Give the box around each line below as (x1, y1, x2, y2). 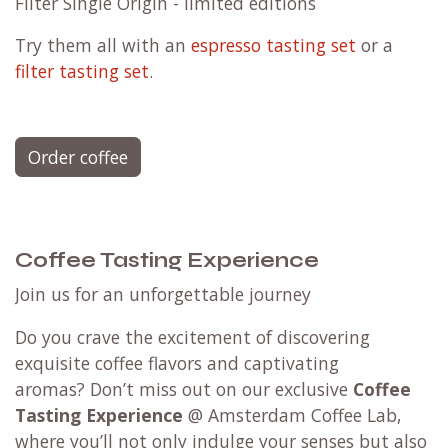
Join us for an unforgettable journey (15, 282, 311, 307)
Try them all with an (15, 33, 191, 58)
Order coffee (28, 145, 128, 170)
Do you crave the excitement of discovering (15, 325, 370, 350)
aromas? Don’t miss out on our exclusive (15, 377, 353, 402)
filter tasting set (15, 59, 149, 84)
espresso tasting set (191, 33, 356, 58)
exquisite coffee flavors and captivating (15, 351, 339, 376)
